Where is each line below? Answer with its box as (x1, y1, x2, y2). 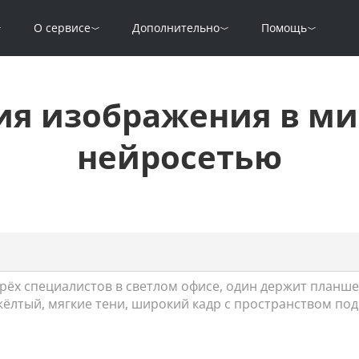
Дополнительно (132, 20, 220, 35)
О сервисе (34, 20, 91, 35)
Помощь (261, 20, 307, 35)
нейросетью (77, 135, 282, 179)
